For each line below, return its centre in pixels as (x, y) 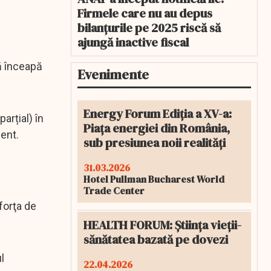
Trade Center (114, 191)
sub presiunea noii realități (155, 143)
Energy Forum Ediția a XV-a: (158, 114)
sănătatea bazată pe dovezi (156, 240)
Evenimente (113, 74)
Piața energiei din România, (157, 128)
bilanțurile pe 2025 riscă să (149, 28)
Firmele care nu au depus (145, 13)
